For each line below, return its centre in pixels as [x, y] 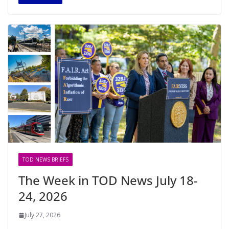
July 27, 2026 [42, 215]
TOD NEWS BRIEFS [45, 160]
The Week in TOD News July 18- [108, 180]
